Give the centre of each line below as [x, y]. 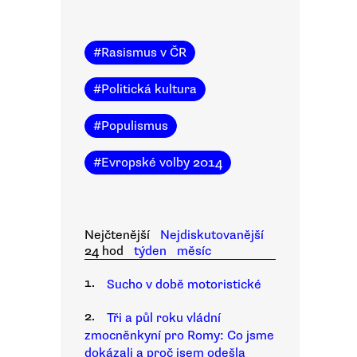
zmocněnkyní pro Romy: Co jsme [179, 335]
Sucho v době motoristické [184, 284]
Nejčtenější [117, 235]
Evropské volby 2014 [162, 163]
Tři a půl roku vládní [164, 318]
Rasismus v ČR [144, 53]
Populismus [135, 126]
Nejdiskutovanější [212, 235]
